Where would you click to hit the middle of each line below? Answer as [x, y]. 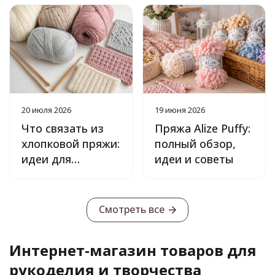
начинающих [57, 175]
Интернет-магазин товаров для [133, 250]
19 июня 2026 [180, 110]
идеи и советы [194, 159]
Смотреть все [132, 210]
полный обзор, [195, 144]
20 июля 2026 [46, 110]
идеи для [46, 159]
